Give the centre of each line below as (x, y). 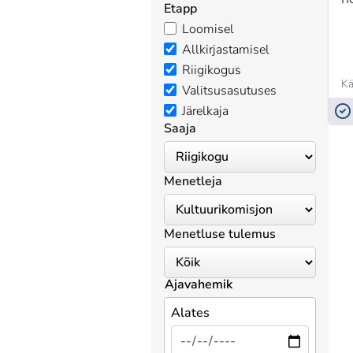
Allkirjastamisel (226, 50)
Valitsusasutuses (229, 91)
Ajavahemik (199, 284)
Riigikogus (212, 70)
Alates (190, 313)
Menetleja (193, 181)
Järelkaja (205, 111)
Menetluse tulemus (220, 234)
